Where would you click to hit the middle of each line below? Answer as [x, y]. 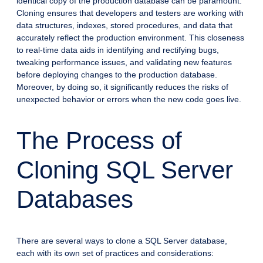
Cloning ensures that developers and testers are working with [130, 13]
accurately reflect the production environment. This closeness [130, 38]
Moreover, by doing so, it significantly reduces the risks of [122, 87]
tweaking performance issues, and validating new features [124, 63]
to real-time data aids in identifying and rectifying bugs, [118, 50]
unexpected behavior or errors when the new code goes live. [129, 100]
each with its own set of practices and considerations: [115, 253]
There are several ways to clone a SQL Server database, [122, 241]
